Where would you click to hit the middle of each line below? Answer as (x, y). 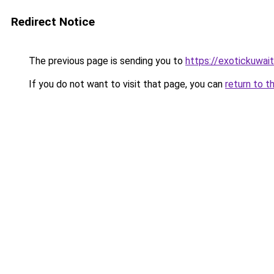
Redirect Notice (53, 22)
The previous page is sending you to (106, 61)
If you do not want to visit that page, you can (126, 84)
